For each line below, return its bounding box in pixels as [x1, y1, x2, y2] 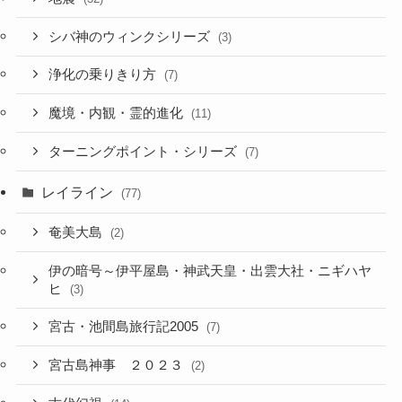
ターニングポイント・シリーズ [48, 144, 241, 159]
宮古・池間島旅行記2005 [48, 319, 203, 335]
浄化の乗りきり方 [48, 67, 161, 83]
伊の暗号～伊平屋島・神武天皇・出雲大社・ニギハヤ [48, 263, 372, 278]
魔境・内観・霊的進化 [48, 106, 188, 121]
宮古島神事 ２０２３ [48, 358, 188, 373]
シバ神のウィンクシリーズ [48, 29, 214, 44]
